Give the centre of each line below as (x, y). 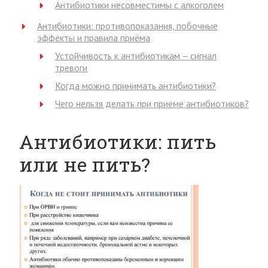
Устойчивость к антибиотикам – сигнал (136, 56)
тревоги (71, 68)
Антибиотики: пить (118, 141)
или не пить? (85, 164)
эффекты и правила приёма (94, 38)
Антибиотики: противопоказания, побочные (127, 26)
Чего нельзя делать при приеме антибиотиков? (152, 103)
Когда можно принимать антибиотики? (135, 86)
